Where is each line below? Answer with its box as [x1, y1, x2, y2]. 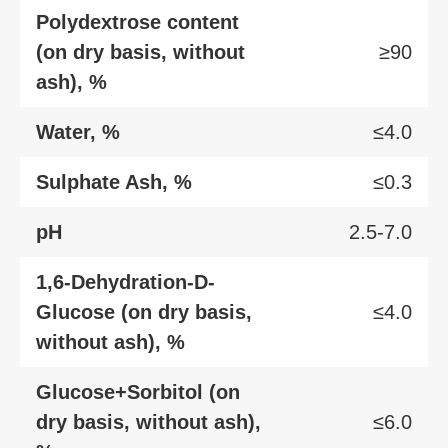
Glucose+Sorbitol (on [36, 380, 240, 403]
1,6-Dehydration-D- [36, 270, 215, 293]
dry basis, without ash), [36, 410, 261, 433]
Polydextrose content [36, 10, 239, 33]
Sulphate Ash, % [36, 170, 192, 193]
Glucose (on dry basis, [36, 300, 252, 323]
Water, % [36, 120, 120, 143]
